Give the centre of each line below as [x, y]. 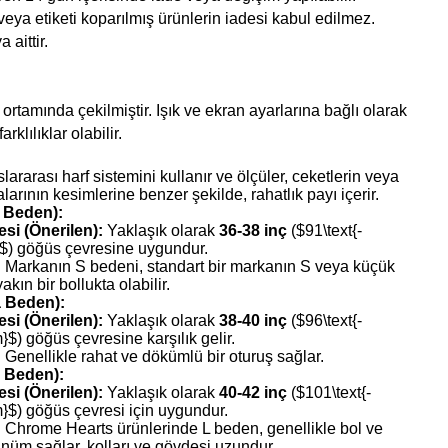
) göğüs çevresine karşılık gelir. [126, 338]
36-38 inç [253, 230]
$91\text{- [329, 230]
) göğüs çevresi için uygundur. [123, 410]
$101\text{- [334, 392]
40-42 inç [253, 392]
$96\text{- [329, 320]
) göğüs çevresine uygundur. [108, 248]
